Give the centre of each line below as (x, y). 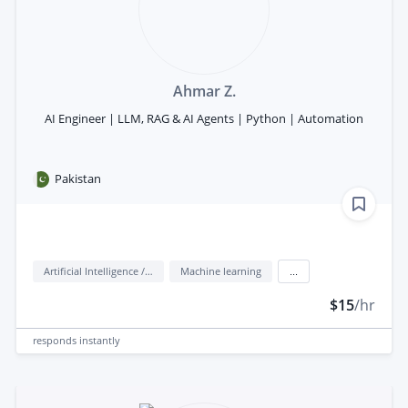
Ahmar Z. (204, 92)
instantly (100, 341)
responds (56, 341)
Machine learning (221, 270)
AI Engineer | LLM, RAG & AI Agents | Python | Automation (204, 119)
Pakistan (78, 179)
